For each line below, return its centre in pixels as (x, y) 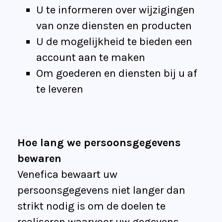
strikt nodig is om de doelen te (91, 206)
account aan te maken (91, 58)
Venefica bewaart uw (67, 175)
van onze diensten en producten (114, 26)
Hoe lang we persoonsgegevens (99, 143)
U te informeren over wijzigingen (115, 10)
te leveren (60, 89)
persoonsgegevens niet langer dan (101, 191)
